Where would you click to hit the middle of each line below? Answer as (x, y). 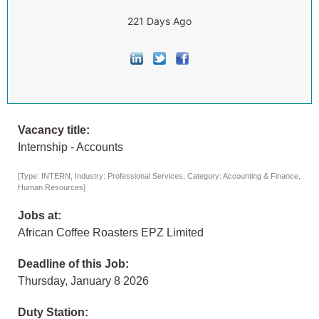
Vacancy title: (54, 130)
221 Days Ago (159, 21)
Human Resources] (52, 188)
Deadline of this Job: (73, 264)
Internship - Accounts (70, 147)
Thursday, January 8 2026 (83, 281)
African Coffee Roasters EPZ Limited (111, 233)
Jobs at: (40, 216)
